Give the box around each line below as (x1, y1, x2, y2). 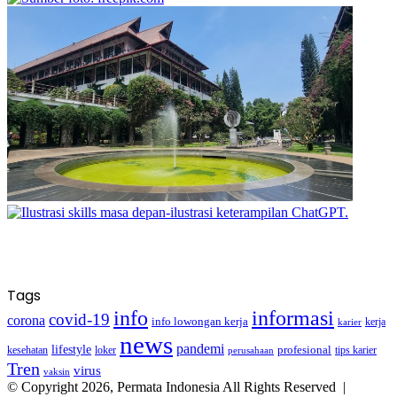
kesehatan (7, 343, 48, 356)
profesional (277, 343, 331, 356)
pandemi (176, 340, 224, 356)
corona (7, 312, 45, 328)
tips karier (335, 343, 377, 356)
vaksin (43, 365, 70, 377)
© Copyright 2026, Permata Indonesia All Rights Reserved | (7, 378, 349, 394)
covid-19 (49, 309, 110, 329)
